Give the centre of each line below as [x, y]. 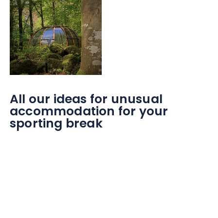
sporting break [56, 125]
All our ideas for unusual [86, 100]
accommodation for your [89, 113]
